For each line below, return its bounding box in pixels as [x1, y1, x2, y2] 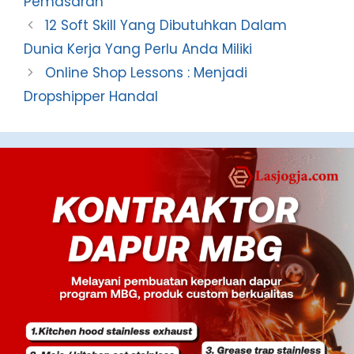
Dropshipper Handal [24, 86, 158, 106]
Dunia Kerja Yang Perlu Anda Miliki [24, 39, 252, 58]
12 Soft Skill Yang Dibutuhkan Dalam [45, 15, 288, 35]
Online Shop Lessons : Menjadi [45, 62, 248, 82]
